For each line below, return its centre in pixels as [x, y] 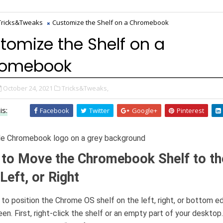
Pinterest [190, 111]
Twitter [99, 111]
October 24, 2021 [28, 88]
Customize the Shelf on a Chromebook [111, 22]
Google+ [145, 111]
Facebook [55, 111]
